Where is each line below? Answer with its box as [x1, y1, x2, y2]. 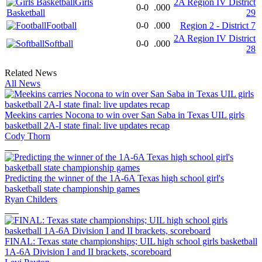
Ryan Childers [5, 194, 57, 205]
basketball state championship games [5, 184, 140, 194]
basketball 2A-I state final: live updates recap [5, 120, 170, 131]
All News [5, 78, 40, 89]
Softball [44, 39, 73, 49]
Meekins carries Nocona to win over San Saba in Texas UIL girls [5, 110, 244, 120]
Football [46, 20, 77, 31]
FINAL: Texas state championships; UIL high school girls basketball [5, 236, 257, 247]
